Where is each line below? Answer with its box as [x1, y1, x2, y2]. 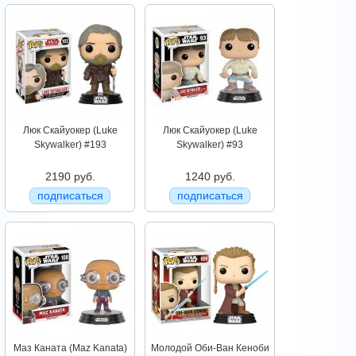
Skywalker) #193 [33, 139, 106, 151]
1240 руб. [184, 170, 235, 184]
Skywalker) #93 [176, 139, 243, 151]
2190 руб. [44, 170, 95, 184]
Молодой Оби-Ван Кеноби [150, 342, 269, 354]
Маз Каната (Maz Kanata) [13, 342, 127, 354]
